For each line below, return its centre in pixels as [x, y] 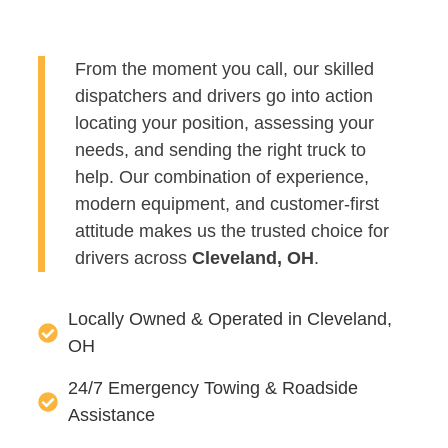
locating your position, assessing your [224, 122]
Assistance [111, 415]
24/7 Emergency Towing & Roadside [213, 388]
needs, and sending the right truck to [220, 149]
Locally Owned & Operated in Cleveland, [230, 319]
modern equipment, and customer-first [227, 203]
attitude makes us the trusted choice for [232, 230]
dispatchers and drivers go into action [226, 95]
